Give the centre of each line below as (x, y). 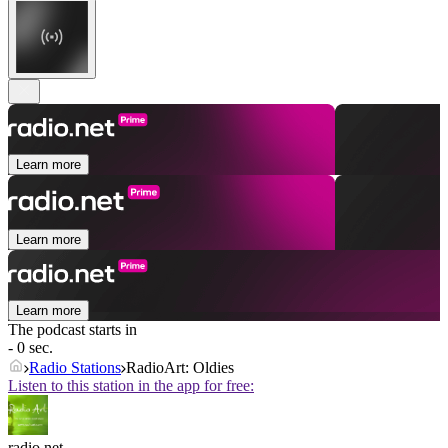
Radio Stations (75, 368)
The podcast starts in (72, 330)
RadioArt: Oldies (180, 368)
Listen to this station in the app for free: (131, 386)
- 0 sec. (30, 348)
